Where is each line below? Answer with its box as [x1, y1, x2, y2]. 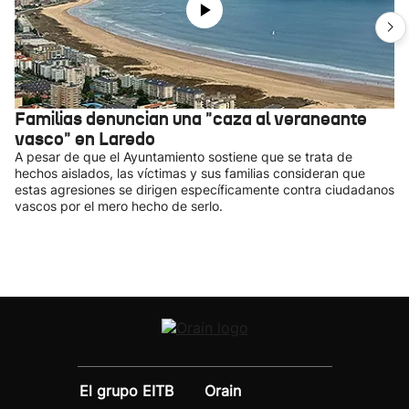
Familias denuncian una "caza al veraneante [15, 107, 367, 131]
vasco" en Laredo [15, 127, 155, 151]
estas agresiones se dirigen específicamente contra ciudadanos [15, 182, 394, 197]
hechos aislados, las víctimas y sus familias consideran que [15, 165, 365, 181]
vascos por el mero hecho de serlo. [15, 198, 223, 214]
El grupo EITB [79, 382, 173, 400]
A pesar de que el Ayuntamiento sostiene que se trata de [15, 149, 352, 164]
